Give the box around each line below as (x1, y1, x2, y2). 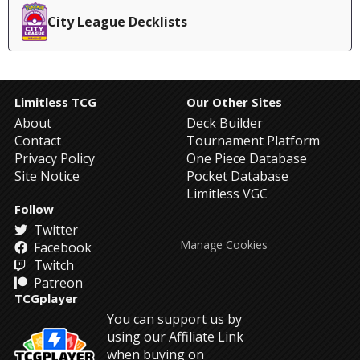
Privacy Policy (14, 149, 95, 167)
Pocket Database (186, 167, 288, 185)
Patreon (31, 274, 83, 292)
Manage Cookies (180, 236, 268, 252)
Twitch (31, 256, 74, 274)
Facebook (31, 239, 92, 256)
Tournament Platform (186, 132, 320, 149)
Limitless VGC (186, 185, 268, 202)
